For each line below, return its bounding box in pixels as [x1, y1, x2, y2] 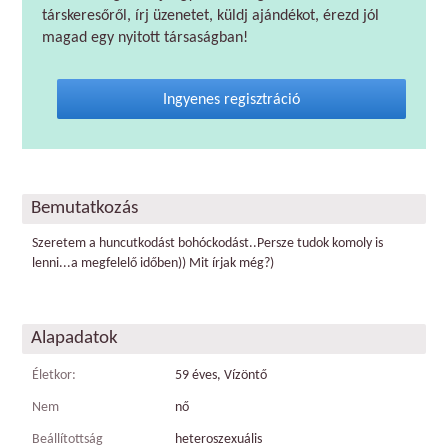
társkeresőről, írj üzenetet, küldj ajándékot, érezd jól [42, 8, 379, 24]
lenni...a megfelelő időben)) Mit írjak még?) [32, 256, 274, 271]
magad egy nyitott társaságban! [42, 30, 248, 46]
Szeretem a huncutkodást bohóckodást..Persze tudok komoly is [32, 236, 383, 251]
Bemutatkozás [31, 199, 138, 218]
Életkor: [32, 368, 76, 383]
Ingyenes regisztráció [163, 92, 300, 108]
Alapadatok [31, 329, 118, 348]
